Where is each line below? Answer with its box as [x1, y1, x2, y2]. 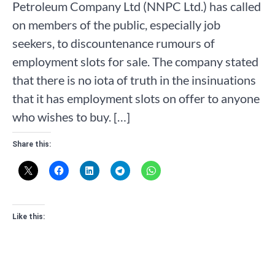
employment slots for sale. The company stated [12, 54, 258, 69]
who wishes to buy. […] [12, 109, 130, 125]
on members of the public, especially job [12, 17, 220, 33]
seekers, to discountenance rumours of [12, 36, 215, 51]
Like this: [12, 212, 45, 222]
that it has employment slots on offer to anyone [12, 91, 260, 106]
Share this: [12, 140, 51, 149]
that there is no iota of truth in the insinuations [12, 72, 256, 88]
